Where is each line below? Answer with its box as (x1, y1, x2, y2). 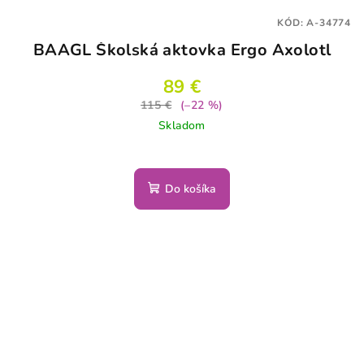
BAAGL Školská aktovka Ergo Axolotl (32, 38, 331, 61)
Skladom (158, 117, 206, 133)
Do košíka (165, 180, 216, 197)
